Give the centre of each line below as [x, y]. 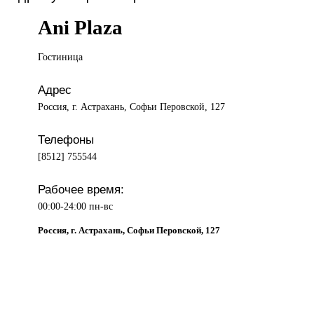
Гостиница [61, 57]
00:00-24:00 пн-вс [76, 206]
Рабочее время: [81, 190]
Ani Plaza [81, 28]
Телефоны [66, 140]
